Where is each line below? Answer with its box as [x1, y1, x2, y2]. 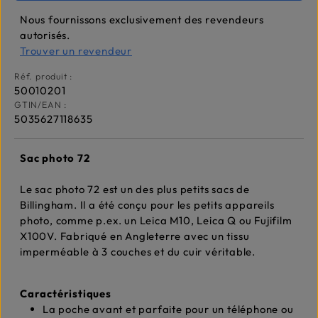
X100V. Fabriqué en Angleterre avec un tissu [20, 229, 250, 243]
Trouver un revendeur [20, 44, 132, 58]
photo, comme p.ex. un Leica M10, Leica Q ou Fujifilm [20, 214, 292, 228]
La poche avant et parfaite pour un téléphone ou [43, 302, 294, 317]
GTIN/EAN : [14, 99, 67, 111]
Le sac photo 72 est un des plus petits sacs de [20, 182, 250, 197]
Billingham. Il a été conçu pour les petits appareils [20, 198, 275, 212]
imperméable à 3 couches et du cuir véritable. [20, 245, 256, 259]
